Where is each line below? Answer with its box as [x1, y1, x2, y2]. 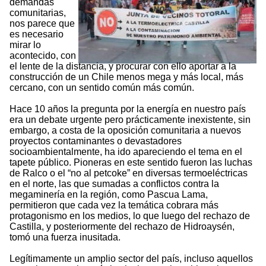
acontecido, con [9, 50, 76, 61]
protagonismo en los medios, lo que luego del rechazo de [9, 211, 250, 221]
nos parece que [9, 18, 75, 29]
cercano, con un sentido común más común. [9, 83, 194, 93]
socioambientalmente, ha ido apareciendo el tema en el [9, 147, 242, 157]
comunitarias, [9, 8, 66, 18]
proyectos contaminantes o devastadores [9, 136, 182, 147]
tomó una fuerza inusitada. [9, 232, 121, 243]
